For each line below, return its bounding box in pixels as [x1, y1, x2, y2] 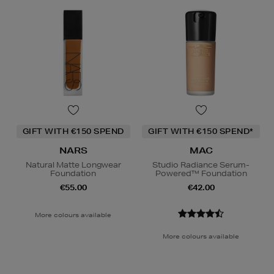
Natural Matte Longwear [25, 159, 121, 170]
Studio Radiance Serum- [152, 159, 250, 170]
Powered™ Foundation [155, 168, 247, 179]
